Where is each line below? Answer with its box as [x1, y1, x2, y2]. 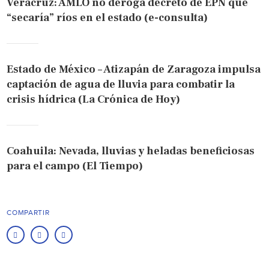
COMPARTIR [7, 208, 50, 217]
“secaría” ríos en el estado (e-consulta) [7, 10, 208, 25]
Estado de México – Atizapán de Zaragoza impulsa [7, 62, 261, 76]
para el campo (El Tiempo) [7, 159, 144, 173]
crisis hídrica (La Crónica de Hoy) [7, 92, 181, 106]
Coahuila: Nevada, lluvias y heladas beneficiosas [7, 144, 255, 158]
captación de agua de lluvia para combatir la [7, 77, 235, 91]
